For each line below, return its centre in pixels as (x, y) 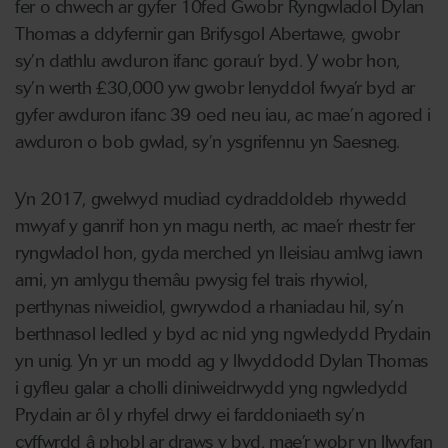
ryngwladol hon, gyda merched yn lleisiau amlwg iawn (219, 253)
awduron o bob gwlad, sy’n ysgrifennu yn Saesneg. (207, 142)
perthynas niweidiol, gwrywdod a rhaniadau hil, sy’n (209, 307)
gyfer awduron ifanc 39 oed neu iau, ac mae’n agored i (223, 115)
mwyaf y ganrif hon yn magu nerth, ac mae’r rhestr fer (215, 226)
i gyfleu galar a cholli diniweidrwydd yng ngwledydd (211, 388)
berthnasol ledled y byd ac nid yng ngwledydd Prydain (223, 334)
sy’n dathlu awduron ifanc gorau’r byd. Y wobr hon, (208, 61)
